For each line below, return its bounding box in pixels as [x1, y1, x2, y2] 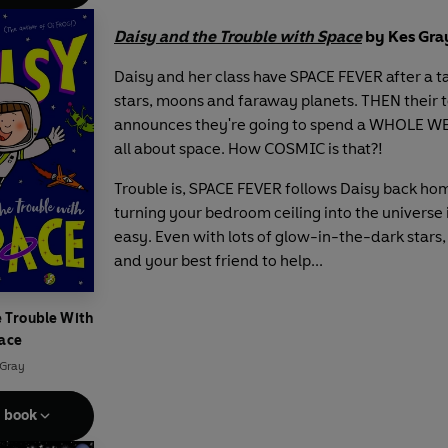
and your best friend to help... [114, 250, 323, 270]
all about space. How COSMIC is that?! [114, 138, 383, 158]
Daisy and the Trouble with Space [114, 26, 362, 46]
